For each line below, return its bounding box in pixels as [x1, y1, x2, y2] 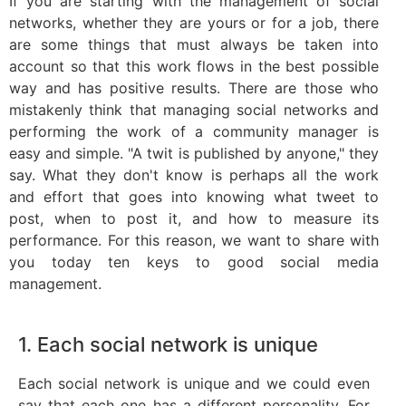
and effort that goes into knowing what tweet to [9, 187, 379, 206]
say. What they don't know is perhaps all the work [9, 165, 379, 184]
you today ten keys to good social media [9, 252, 379, 271]
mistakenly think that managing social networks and [9, 100, 379, 119]
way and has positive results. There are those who [9, 78, 379, 97]
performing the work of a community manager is [9, 121, 379, 140]
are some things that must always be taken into [9, 34, 379, 53]
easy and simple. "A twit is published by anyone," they [9, 143, 379, 162]
